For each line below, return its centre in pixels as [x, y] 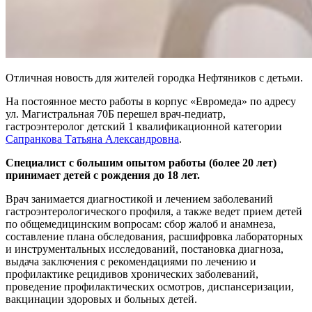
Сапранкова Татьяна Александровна [92, 139]
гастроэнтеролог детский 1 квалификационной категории [144, 126]
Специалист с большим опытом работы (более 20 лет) [141, 162]
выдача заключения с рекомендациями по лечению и [131, 261]
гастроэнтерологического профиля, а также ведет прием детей [154, 211]
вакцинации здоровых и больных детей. [101, 299]
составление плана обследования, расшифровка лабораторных [154, 236]
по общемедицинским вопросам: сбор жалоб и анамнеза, [141, 224]
